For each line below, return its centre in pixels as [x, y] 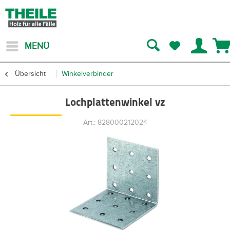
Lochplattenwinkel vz [115, 103]
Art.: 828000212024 [115, 122]
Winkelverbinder [88, 74]
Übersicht [30, 74]
